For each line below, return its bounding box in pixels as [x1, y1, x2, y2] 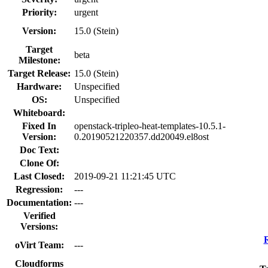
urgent [74, 7, 98, 17]
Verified [23, 210, 56, 221]
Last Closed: [14, 170, 65, 181]
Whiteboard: [13, 107, 65, 118]
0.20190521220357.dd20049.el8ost [74, 131, 209, 142]
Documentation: [7, 197, 72, 208]
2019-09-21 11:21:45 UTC [74, 170, 176, 181]
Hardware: [17, 81, 62, 92]
